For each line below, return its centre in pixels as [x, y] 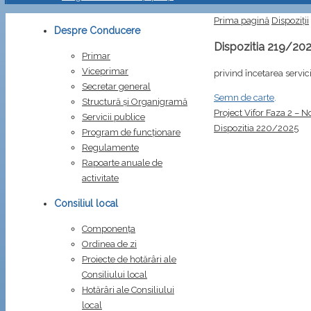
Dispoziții [290, 20]
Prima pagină [242, 20]
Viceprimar [105, 71]
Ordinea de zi [109, 244]
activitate [100, 178]
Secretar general [116, 86]
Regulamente [110, 148]
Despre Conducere [97, 31]
